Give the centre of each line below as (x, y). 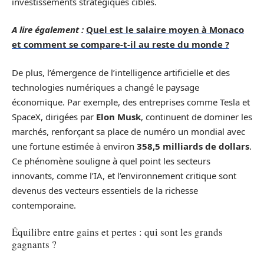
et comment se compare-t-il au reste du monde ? (121, 44)
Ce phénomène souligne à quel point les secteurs (111, 161)
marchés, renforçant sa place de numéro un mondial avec (128, 131)
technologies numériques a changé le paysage (105, 87)
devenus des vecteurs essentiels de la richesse (105, 190)
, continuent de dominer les (197, 116)
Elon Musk (118, 116)
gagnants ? (34, 245)
